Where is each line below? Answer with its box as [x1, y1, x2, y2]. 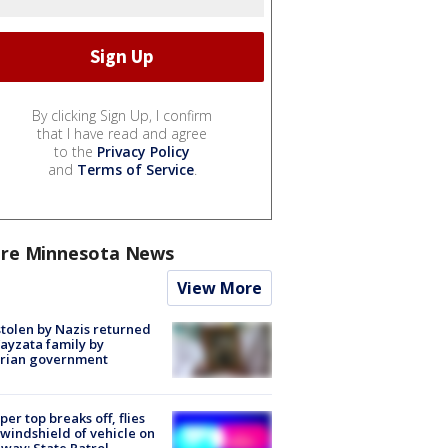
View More [177, 276, 262, 299]
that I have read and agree [37, 123, 207, 143]
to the [54, 141, 97, 161]
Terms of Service [76, 159, 194, 179]
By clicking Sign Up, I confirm [32, 105, 212, 125]
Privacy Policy [97, 141, 190, 161]
